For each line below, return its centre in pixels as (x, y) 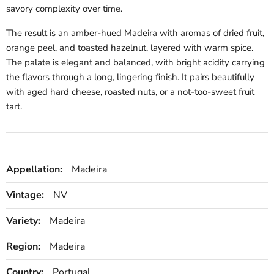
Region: (23, 247)
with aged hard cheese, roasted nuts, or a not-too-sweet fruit (130, 92)
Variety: (23, 221)
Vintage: (25, 195)
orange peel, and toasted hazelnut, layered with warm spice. (130, 48)
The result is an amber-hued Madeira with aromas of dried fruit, (135, 33)
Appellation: (34, 170)
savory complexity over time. (64, 9)
